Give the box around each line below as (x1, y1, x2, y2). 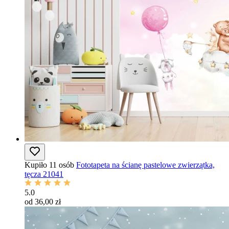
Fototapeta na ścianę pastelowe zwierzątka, (76, 161, 215, 169)
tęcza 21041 (25, 170, 63, 178)
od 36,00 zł (25, 197, 61, 206)
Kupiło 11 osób (25, 161, 74, 169)
